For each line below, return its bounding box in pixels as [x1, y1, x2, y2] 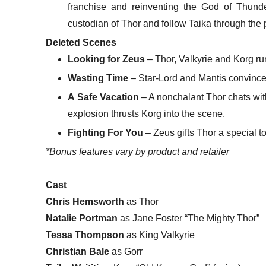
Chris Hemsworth [46, 197, 124, 207]
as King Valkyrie [124, 230, 195, 240]
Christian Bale [46, 246, 109, 257]
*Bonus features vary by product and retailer [46, 147, 229, 157]
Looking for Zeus [68, 54, 145, 65]
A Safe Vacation [68, 92, 141, 103]
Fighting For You [68, 128, 146, 138]
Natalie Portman [46, 213, 118, 224]
